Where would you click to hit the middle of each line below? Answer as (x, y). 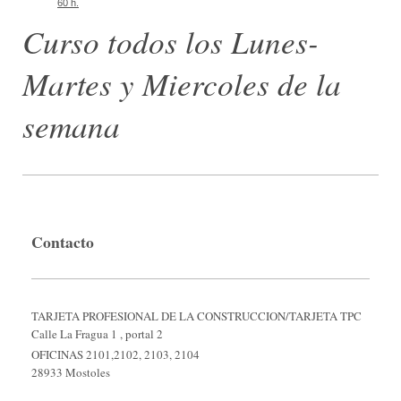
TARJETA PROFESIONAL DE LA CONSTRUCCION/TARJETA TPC (196, 316)
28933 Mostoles (71, 373)
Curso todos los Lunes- (171, 41)
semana (71, 125)
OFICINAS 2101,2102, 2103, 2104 (115, 355)
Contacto (63, 241)
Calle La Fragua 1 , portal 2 (99, 334)
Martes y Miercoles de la (182, 83)
